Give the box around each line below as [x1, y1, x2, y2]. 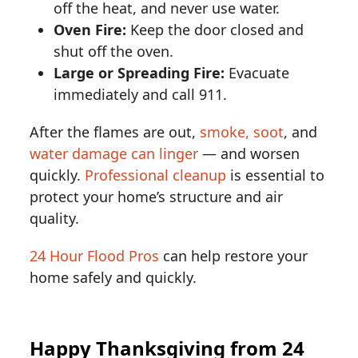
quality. [30, 209, 84, 229]
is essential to [226, 165, 325, 185]
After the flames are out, [30, 122, 201, 142]
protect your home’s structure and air [30, 187, 284, 207]
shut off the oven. [54, 42, 174, 62]
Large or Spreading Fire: [54, 63, 225, 83]
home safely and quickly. [30, 268, 197, 288]
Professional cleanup [85, 165, 227, 185]
